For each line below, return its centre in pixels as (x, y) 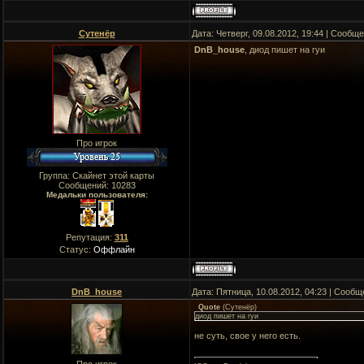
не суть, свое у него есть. (247, 336)
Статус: (76, 249)
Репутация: (90, 237)
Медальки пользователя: (97, 195)
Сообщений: (84, 185)
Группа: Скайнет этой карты (97, 175)
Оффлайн (114, 249)
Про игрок (97, 143)
